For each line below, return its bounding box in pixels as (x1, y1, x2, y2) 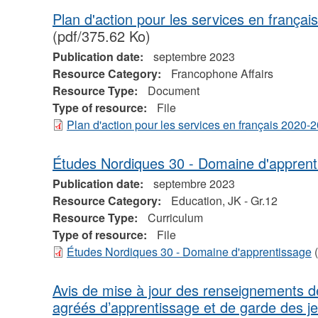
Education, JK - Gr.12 (170, 192, 278, 209)
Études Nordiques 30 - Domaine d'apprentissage (66, 243, 312, 261)
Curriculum (147, 209, 203, 226)
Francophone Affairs (170, 65, 273, 82)
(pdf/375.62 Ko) (52, 26, 150, 47)
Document (147, 82, 199, 99)
